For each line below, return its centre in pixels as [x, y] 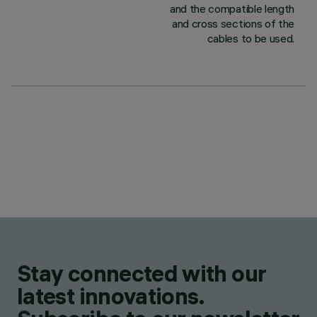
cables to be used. [250, 38]
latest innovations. [111, 296]
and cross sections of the [233, 23]
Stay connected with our [142, 273]
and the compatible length [232, 8]
